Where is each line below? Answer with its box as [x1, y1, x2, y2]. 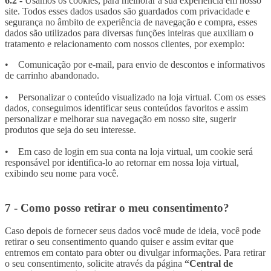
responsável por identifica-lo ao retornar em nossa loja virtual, [5, 157, 239, 168]
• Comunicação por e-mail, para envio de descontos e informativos [5, 59, 265, 70]
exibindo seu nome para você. [5, 168, 119, 179]
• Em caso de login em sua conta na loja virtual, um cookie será [5, 146, 253, 157]
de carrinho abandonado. [5, 70, 99, 81]
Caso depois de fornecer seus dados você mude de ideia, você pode [5, 226, 261, 237]
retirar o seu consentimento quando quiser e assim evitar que [5, 237, 233, 247]
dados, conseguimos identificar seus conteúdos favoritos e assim [5, 103, 248, 114]
